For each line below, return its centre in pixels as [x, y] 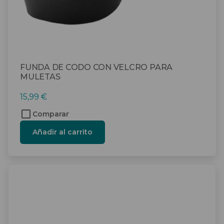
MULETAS [40, 76]
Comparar [51, 114]
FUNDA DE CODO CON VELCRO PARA [96, 67]
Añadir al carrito [62, 132]
